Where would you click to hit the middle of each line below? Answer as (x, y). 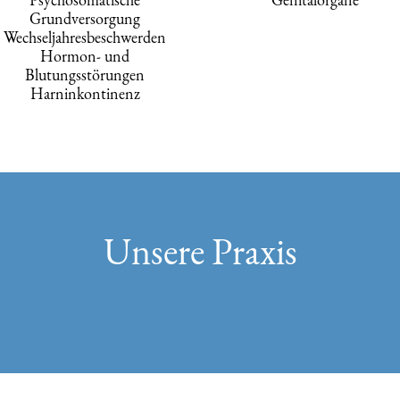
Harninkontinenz (85, 93)
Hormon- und (85, 55)
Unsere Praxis (200, 251)
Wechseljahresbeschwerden (85, 37)
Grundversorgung (85, 18)
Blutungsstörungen (85, 74)
